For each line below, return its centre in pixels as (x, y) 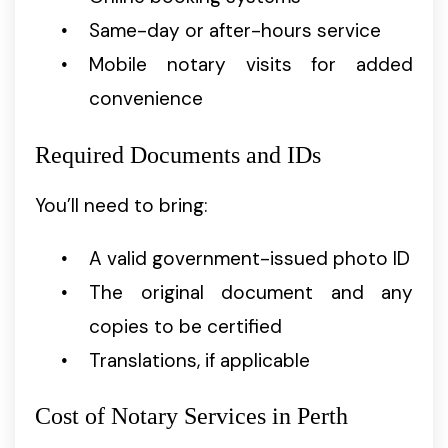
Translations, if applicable (199, 360)
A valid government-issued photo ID (249, 258)
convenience (146, 98)
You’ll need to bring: (121, 205)
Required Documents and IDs (178, 154)
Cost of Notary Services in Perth (191, 416)
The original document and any (251, 292)
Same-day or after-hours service (235, 30)
